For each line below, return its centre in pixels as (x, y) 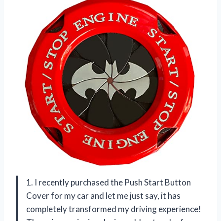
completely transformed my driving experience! (114, 209)
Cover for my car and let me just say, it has (103, 195)
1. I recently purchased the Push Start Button (109, 182)
